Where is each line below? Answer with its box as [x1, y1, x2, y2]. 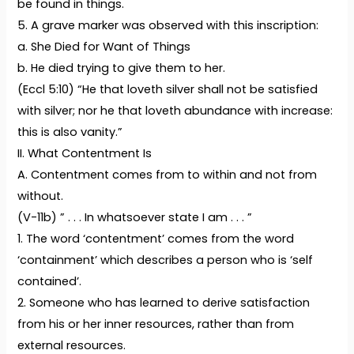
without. [17, 188, 64, 205]
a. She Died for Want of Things [17, 39, 191, 55]
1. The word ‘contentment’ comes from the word [17, 231, 295, 247]
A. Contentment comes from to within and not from [17, 167, 318, 183]
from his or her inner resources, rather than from [17, 316, 295, 333]
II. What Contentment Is [17, 145, 153, 162]
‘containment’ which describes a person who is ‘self [17, 252, 314, 269]
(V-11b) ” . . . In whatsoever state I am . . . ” [17, 209, 253, 226]
